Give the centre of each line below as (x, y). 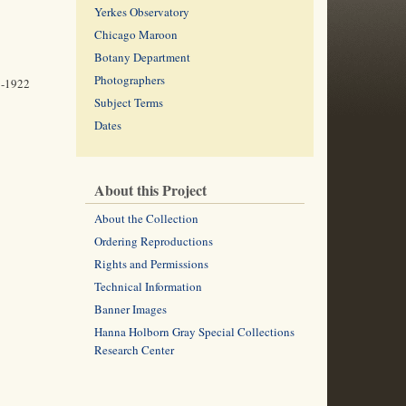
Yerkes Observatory (141, 12)
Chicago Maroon (135, 34)
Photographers (129, 80)
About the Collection (146, 218)
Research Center (134, 350)
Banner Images (130, 309)
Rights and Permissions (151, 264)
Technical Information (148, 286)
